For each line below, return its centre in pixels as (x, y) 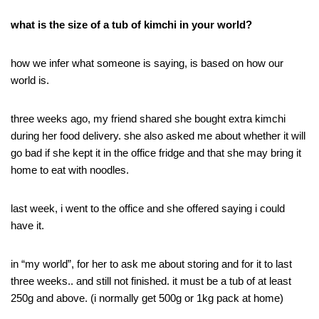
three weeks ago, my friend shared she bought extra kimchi (148, 119)
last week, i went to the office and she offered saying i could (148, 208)
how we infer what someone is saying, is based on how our (147, 63)
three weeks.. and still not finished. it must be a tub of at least (151, 281)
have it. (27, 225)
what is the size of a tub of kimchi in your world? (131, 25)
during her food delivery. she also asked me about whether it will (158, 136)
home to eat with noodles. (70, 170)
